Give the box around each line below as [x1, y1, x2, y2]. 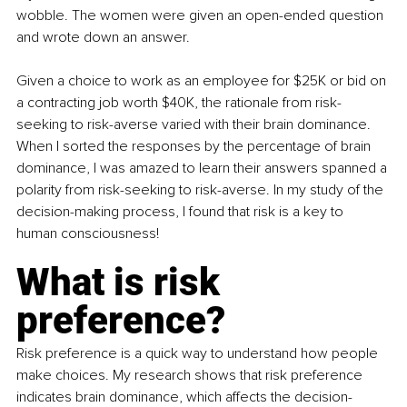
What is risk [16, 259, 229, 304]
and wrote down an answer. [16, 27, 194, 46]
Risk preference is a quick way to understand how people [16, 343, 382, 362]
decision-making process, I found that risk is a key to [16, 202, 347, 221]
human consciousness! [16, 223, 163, 243]
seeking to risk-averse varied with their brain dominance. [16, 114, 374, 134]
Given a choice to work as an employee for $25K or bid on [16, 71, 390, 90]
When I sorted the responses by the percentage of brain [16, 136, 374, 155]
